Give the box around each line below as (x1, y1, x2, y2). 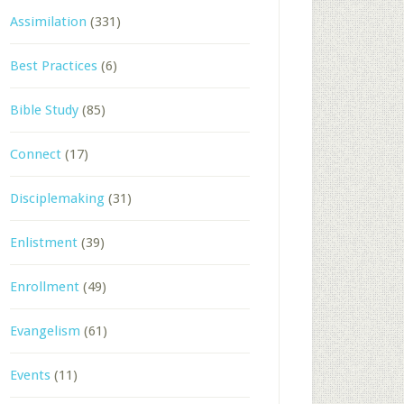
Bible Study (10, 101, 78, 118)
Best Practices (10, 57, 97, 74)
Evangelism (10, 322, 80, 339)
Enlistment (10, 234, 78, 251)
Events (10, 366, 50, 383)
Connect (10, 145, 61, 162)
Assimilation (10, 13, 87, 30)
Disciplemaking (10, 189, 105, 207)
